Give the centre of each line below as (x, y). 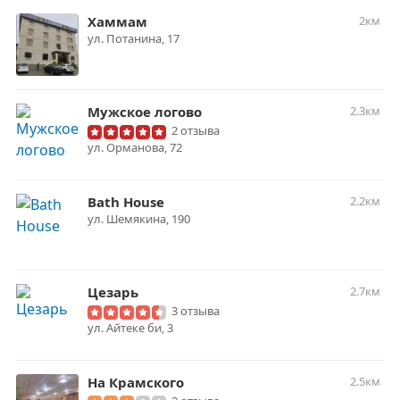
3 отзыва (196, 311)
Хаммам (117, 21)
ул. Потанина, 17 (133, 38)
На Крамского (136, 382)
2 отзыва (196, 130)
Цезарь (113, 292)
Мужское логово (145, 112)
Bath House (126, 202)
